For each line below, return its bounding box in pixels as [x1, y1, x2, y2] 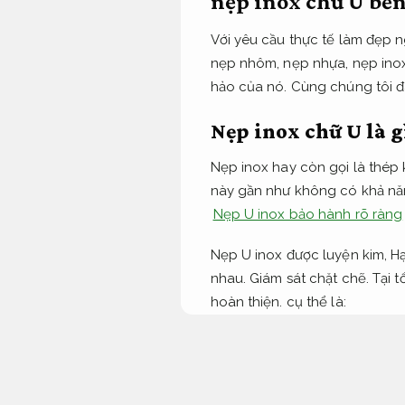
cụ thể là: [282, 294, 346, 310]
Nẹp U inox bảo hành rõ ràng [212, 205, 403, 222]
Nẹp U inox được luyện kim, [210, 247, 391, 263]
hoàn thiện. [210, 294, 283, 310]
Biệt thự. [210, 317, 263, 334]
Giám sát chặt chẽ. [250, 270, 369, 287]
